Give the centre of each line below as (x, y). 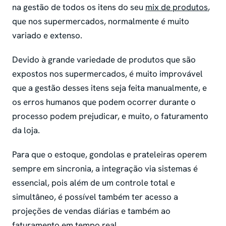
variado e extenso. (48, 36)
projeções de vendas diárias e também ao (91, 211)
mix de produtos (177, 7)
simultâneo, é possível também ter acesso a (95, 197)
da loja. (27, 130)
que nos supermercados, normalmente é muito (101, 21)
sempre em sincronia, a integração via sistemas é (105, 169)
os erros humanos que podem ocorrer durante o (104, 102)
